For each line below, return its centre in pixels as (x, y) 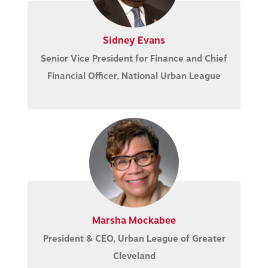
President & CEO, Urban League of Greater (134, 239)
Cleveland (134, 256)
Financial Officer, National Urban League (134, 76)
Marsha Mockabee (134, 220)
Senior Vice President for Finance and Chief (134, 59)
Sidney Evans (134, 40)
